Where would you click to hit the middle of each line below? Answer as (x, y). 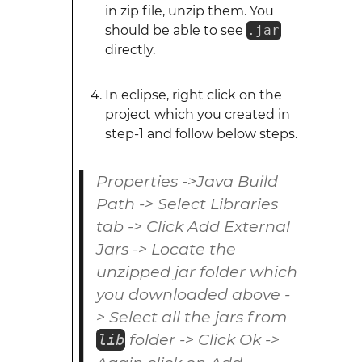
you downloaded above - (193, 294)
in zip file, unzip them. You (189, 11)
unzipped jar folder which (196, 271)
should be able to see (175, 30)
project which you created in (197, 114)
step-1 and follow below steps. (201, 134)
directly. (130, 50)
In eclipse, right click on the (193, 95)
